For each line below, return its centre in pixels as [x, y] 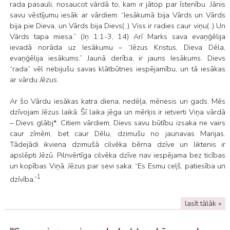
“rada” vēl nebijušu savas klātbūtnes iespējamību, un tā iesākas [117, 69]
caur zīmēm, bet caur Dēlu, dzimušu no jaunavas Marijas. [117, 134]
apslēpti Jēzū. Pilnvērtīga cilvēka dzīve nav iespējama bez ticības [117, 155]
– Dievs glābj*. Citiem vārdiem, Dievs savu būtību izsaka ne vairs [117, 123]
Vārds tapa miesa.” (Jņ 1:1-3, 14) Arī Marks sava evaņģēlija [117, 37]
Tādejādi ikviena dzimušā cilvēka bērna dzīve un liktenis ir [117, 145]
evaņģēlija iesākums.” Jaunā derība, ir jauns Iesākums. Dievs [117, 58]
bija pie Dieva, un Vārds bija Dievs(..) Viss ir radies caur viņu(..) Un [117, 26]
